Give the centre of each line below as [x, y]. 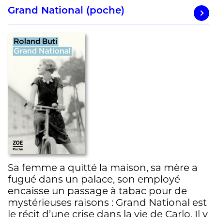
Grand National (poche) [66, 11]
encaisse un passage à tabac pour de [97, 191]
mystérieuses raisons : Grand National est [107, 203]
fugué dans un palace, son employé [94, 179]
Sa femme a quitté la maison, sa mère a [103, 168]
